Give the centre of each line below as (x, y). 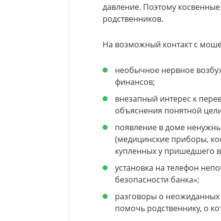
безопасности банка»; (157, 179)
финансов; (135, 82)
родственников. (133, 18)
